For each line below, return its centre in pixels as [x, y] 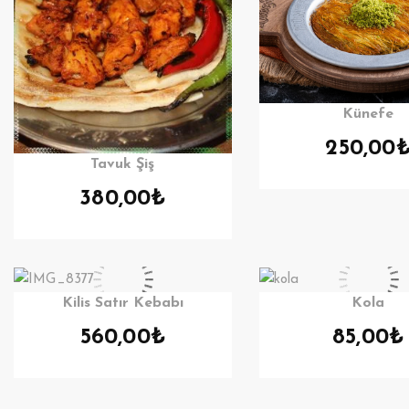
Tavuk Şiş [123, 165]
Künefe [368, 115]
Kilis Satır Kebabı [122, 303]
